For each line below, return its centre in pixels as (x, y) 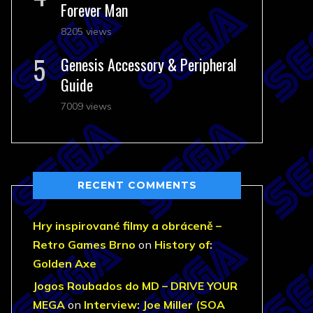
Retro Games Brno (84, 245)
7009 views (86, 106)
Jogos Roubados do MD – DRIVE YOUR (135, 286)
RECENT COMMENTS (137, 185)
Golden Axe (65, 263)
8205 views (86, 31)
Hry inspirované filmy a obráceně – (127, 226)
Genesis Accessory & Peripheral (149, 64)
